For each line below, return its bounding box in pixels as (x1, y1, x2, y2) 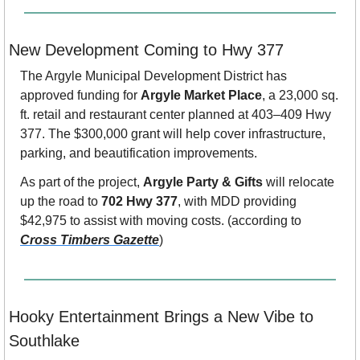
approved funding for (20, 88, 141, 103)
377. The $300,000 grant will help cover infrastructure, (20, 127, 325, 141)
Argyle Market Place (141, 88, 262, 103)
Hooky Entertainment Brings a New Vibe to (9, 308, 313, 326)
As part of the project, (20, 175, 143, 190)
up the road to (20, 194, 101, 209)
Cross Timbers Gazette (20, 233, 159, 247)
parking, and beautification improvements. (20, 146, 257, 161)
